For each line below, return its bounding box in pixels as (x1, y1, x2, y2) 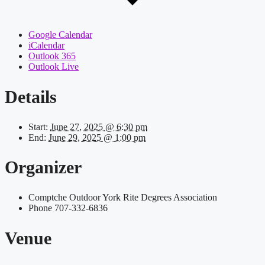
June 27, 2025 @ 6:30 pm (50, 121, 147, 132)
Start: (28, 121, 48, 132)
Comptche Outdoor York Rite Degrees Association (28, 192, 217, 203)
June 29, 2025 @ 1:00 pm (49, 132, 146, 143)
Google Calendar (28, 29, 92, 40)
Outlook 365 (28, 50, 76, 61)
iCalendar (28, 40, 64, 50)
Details (5, 86, 57, 106)
